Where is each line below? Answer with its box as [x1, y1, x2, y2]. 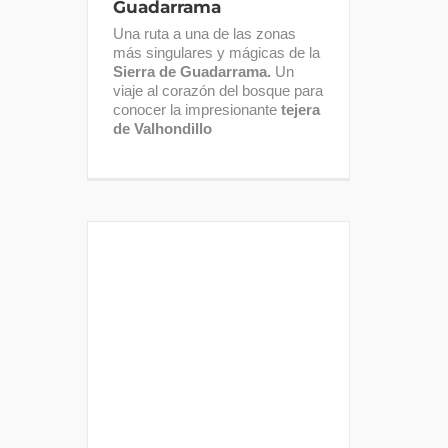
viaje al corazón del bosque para [113, 82, 323, 99]
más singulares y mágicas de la [113, 44, 320, 61]
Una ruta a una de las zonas [113, 25, 296, 42]
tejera [281, 101, 320, 118]
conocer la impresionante [113, 101, 281, 118]
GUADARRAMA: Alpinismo [116, 351, 321, 371]
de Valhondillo [113, 120, 212, 137]
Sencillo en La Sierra [140, 376, 297, 396]
